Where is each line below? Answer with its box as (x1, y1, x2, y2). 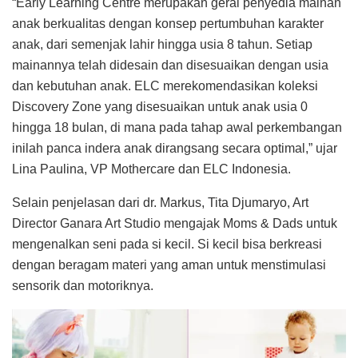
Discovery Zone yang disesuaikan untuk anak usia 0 (12, 99, 308, 113)
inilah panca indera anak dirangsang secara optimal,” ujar (12, 141, 337, 155)
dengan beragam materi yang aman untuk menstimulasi (12, 257, 326, 272)
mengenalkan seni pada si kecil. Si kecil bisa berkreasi (12, 237, 322, 251)
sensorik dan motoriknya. (12, 278, 153, 292)
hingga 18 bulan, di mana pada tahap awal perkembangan (12, 120, 342, 134)
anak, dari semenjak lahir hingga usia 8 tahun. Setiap (12, 37, 312, 51)
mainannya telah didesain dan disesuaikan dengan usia (12, 58, 328, 72)
